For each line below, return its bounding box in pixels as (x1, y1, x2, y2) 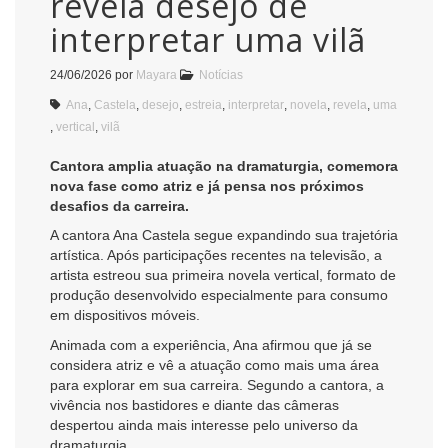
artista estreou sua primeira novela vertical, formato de (50, 267, 396, 284)
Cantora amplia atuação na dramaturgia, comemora (50, 157, 398, 174)
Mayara (136, 67, 177, 82)
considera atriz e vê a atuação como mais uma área (50, 356, 379, 373)
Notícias (199, 67, 243, 82)
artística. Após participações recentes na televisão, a (50, 247, 382, 264)
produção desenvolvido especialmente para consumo (50, 287, 388, 304)
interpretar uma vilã (50, 17, 366, 61)
